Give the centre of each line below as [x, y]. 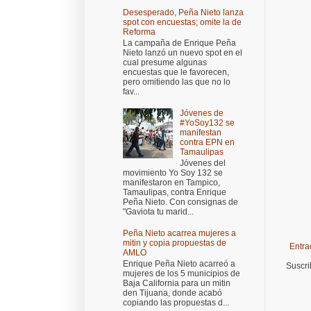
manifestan [200, 132]
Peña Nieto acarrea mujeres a [179, 234]
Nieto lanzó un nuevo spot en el [183, 53]
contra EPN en [207, 142]
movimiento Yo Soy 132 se [173, 173]
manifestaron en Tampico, [171, 183]
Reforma [139, 32]
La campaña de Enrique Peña [179, 43]
